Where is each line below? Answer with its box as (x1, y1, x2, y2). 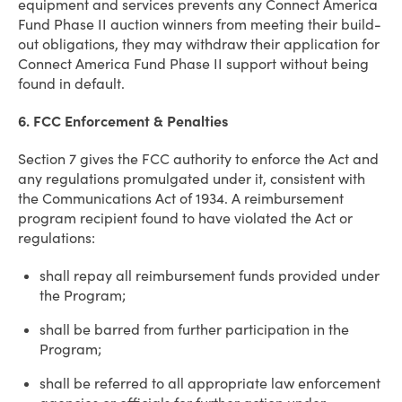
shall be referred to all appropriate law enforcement (39, 374, 380, 392)
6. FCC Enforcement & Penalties (18, 112, 228, 130)
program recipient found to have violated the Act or (18, 209, 353, 227)
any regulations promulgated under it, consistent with (18, 170, 365, 188)
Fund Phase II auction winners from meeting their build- (18, 15, 381, 33)
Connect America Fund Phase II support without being (18, 55, 369, 73)
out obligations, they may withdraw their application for (18, 35, 380, 53)
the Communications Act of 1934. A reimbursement (18, 189, 344, 207)
